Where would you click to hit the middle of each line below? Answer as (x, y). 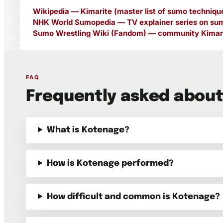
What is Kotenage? (88, 130)
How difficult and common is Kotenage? (134, 197)
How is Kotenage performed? (111, 164)
